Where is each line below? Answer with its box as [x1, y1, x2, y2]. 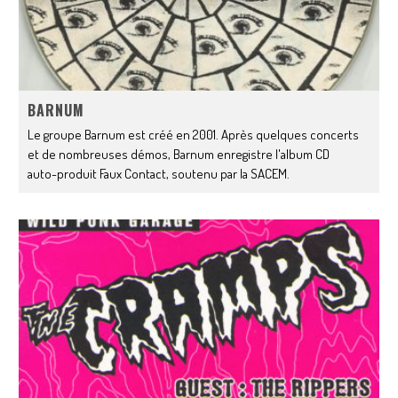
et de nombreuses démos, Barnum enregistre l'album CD [28, 146, 330, 163]
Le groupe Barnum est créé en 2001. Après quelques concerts [28, 126, 360, 144]
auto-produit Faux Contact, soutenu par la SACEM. [28, 165, 293, 183]
